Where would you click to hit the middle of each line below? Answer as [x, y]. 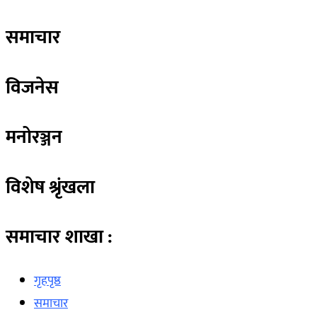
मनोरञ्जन [34, 137]
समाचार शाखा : [59, 237]
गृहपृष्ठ [47, 281]
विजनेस [32, 87]
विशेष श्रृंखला [50, 187]
